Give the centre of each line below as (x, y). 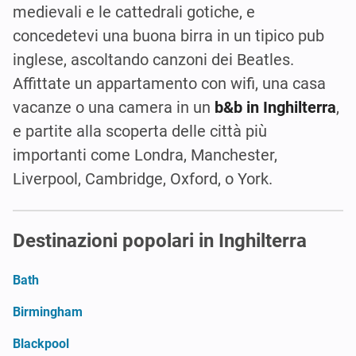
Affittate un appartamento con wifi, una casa (169, 83)
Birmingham (48, 311)
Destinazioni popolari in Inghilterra (160, 240)
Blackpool (41, 343)
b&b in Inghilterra (275, 107)
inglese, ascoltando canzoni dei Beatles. (153, 59)
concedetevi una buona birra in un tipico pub (168, 35)
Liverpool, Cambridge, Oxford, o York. (143, 178)
